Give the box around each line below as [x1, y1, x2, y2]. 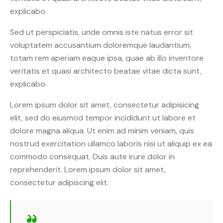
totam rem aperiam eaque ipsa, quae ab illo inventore [10, 52, 204, 63]
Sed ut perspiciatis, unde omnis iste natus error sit [10, 26, 193, 37]
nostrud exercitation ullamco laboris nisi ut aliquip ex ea [10, 138, 212, 149]
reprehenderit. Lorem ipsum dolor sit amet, [10, 164, 166, 175]
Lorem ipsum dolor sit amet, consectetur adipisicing [10, 99, 199, 110]
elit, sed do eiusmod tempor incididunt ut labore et [10, 112, 196, 123]
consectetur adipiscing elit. [10, 177, 109, 188]
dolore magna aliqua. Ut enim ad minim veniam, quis [10, 125, 194, 136]
